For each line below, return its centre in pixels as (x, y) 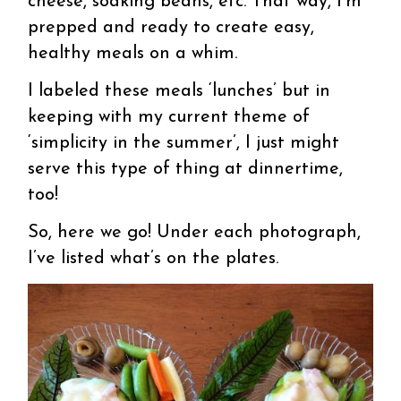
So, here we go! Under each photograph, (195, 232)
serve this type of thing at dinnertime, (186, 169)
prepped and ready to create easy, (171, 27)
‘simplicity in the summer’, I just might (184, 143)
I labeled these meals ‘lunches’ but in (179, 91)
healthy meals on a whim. (133, 53)
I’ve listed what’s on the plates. (154, 258)
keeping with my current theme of (169, 117)
